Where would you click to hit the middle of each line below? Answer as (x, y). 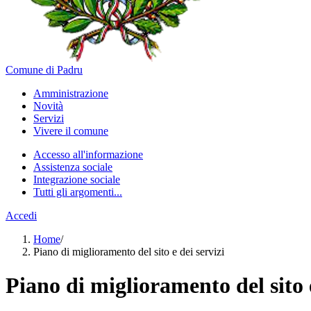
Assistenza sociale (73, 167)
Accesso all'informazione (88, 154)
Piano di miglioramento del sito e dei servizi (129, 252)
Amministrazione (71, 93)
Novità (48, 106)
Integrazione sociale (77, 179)
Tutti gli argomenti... (78, 192)
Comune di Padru (44, 70)
